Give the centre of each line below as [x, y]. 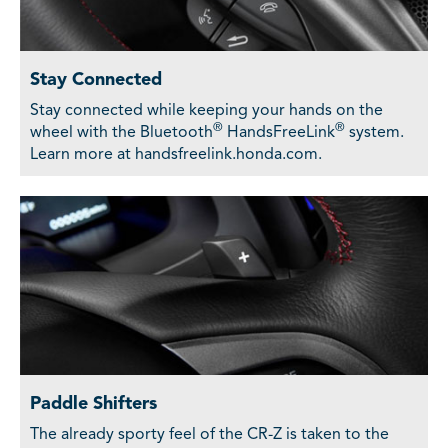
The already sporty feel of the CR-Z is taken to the [209, 435]
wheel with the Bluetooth [121, 132]
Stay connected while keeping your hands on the [206, 110]
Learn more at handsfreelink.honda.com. [176, 154]
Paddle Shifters [93, 404]
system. [374, 132]
